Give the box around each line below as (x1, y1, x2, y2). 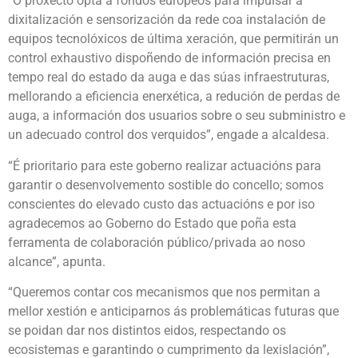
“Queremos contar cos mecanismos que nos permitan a (8, 284, 320, 300)
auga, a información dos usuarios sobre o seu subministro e (8, 108, 345, 124)
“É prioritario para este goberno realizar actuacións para (8, 157, 321, 173)
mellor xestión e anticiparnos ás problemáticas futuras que (8, 304, 339, 320)
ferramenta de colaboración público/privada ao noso (8, 234, 305, 250)
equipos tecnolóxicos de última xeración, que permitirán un (8, 31, 339, 47)
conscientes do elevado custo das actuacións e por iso (8, 196, 315, 212)
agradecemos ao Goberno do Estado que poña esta (8, 215, 296, 231)
